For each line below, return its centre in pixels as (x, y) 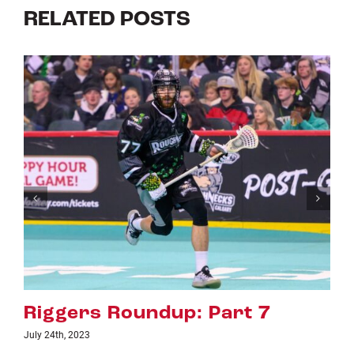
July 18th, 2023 (104, 334)
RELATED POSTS (107, 19)
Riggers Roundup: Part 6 (194, 313)
